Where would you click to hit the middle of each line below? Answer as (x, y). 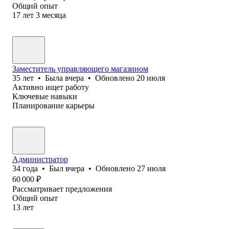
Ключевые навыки (45, 96)
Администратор (40, 159)
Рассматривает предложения (62, 189)
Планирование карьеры (53, 105)
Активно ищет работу (51, 87)
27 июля (151, 168)
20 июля (151, 78)
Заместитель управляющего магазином (80, 68)
